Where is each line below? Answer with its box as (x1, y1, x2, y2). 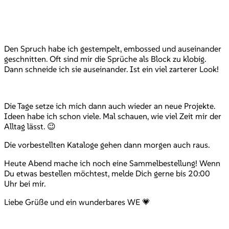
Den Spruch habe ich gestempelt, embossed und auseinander (4, 43, 221, 54)
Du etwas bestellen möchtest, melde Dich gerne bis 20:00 (4, 168, 210, 179)
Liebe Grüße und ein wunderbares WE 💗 (4, 197, 150, 208)
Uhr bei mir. (4, 178, 45, 189)
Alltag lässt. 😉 (4, 121, 56, 132)
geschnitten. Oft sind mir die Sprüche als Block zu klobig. (4, 54, 206, 64)
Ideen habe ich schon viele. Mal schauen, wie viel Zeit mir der (4, 111, 221, 122)
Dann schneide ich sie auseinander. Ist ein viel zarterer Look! (4, 64, 219, 75)
